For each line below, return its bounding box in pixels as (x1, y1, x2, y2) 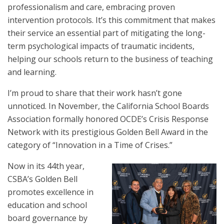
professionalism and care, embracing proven (7, 1, 175, 12)
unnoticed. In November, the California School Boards (7, 100, 209, 111)
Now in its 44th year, (7, 160, 84, 171)
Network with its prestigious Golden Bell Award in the (7, 126, 208, 137)
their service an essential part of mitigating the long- (7, 27, 205, 38)
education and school (7, 199, 87, 210)
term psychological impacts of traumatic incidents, (7, 40, 194, 51)
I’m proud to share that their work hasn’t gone (7, 87, 182, 98)
